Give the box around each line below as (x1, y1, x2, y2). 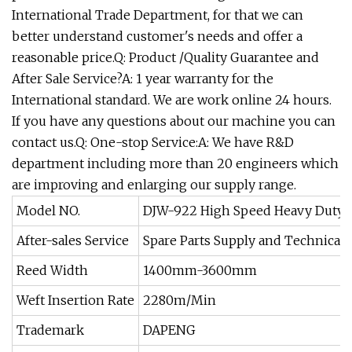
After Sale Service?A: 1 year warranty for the (12, 71, 273, 86)
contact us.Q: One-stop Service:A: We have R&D (12, 134, 294, 150)
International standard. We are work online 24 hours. (12, 92, 332, 108)
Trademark (16, 322, 84, 338)
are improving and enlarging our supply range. (12, 177, 296, 192)
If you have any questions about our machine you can (12, 113, 335, 129)
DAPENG (143, 322, 196, 338)
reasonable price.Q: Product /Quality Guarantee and (12, 49, 319, 65)
